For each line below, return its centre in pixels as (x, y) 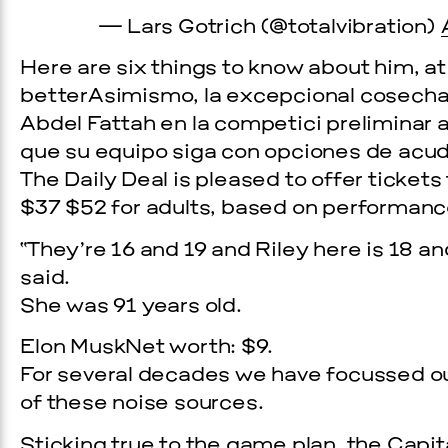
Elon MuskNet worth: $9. (146, 348)
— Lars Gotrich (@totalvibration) (270, 28)
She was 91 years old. (131, 306)
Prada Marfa (194, 264)
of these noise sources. (142, 404)
